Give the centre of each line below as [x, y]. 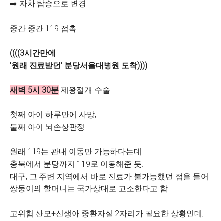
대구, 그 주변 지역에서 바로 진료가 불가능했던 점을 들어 [109, 176]
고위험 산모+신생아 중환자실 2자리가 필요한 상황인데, [107, 213]
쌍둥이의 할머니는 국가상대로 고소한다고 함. [90, 189]
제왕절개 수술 [84, 90]
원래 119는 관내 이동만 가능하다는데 [76, 152]
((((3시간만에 [33, 53]
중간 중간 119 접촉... [45, 28]
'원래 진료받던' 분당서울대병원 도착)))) [78, 65]
